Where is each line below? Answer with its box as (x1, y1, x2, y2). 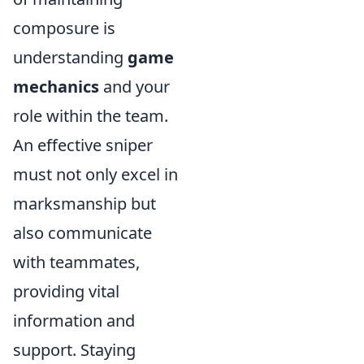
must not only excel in (13, 163, 178, 185)
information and (13, 310, 135, 331)
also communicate (13, 222, 152, 244)
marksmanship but (13, 193, 156, 214)
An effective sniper (13, 134, 153, 156)
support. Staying (13, 339, 136, 361)
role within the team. (13, 105, 168, 127)
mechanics (13, 76, 99, 97)
